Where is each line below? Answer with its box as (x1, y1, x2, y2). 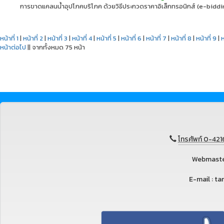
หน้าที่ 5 (96, 33, 116, 43)
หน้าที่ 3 (47, 33, 67, 43)
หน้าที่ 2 (23, 33, 43, 43)
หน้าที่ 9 (196, 33, 216, 43)
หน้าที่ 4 (72, 33, 92, 43)
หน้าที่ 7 (146, 33, 166, 43)
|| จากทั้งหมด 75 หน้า (26, 42, 85, 52)
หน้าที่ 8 (171, 33, 191, 43)
